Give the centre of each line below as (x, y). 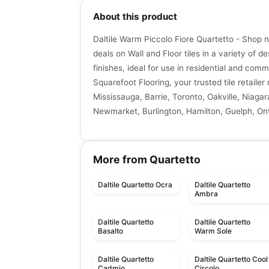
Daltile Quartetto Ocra (135, 185)
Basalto (110, 231)
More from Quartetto (147, 160)
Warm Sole (213, 231)
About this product (135, 17)
